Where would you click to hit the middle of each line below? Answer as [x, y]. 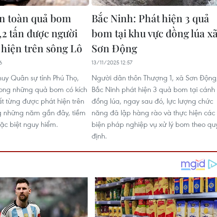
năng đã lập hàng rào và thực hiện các [153, 112]
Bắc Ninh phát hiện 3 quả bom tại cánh [153, 89]
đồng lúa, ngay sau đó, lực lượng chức [152, 101]
